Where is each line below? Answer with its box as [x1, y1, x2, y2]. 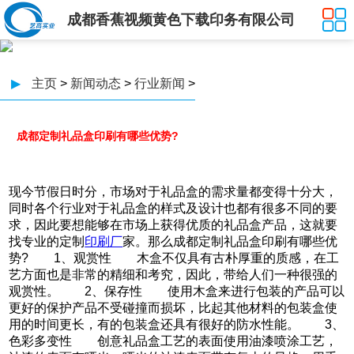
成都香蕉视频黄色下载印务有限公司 [67, 12, 295, 28]
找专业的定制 [9, 235, 85, 248]
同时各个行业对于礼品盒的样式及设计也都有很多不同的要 [9, 201, 338, 215]
